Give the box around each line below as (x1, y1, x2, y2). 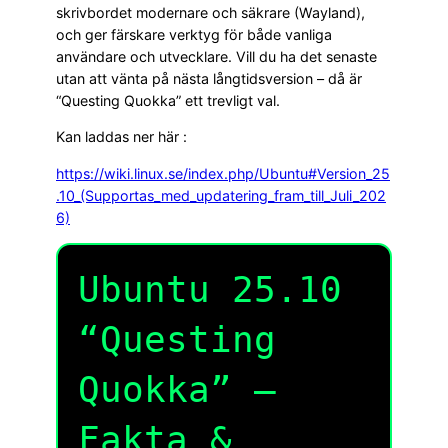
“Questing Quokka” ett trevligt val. (56, 91, 280, 109)
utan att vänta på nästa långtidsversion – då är (56, 69, 362, 87)
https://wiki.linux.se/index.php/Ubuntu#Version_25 (56, 164, 390, 182)
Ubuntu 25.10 (78, 268, 342, 310)
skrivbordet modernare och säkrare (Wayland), (56, 3, 365, 21)
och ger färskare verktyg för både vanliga (56, 25, 332, 43)
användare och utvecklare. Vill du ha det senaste (56, 47, 377, 65)
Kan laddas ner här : (56, 128, 187, 146)
